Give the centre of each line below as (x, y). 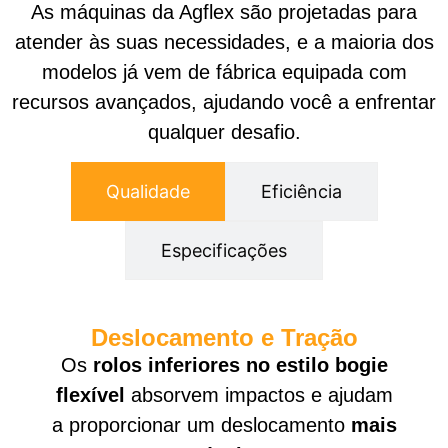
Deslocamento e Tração (224, 337)
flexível (90, 394)
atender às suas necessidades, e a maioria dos (224, 42)
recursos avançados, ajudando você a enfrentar (224, 102)
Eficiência (301, 191)
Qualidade (147, 191)
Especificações (224, 250)
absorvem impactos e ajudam (258, 394)
